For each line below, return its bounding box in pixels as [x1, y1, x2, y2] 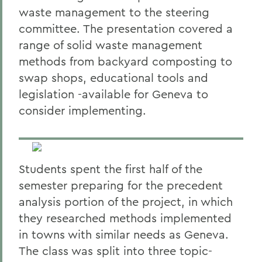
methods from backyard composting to [19, 54, 232, 68]
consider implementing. [19, 103, 146, 118]
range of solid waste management [19, 37, 202, 52]
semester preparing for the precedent [19, 178, 223, 192]
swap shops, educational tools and [19, 70, 208, 85]
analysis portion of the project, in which [19, 194, 233, 209]
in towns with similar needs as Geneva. [19, 227, 229, 242]
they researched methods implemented [19, 211, 232, 225]
